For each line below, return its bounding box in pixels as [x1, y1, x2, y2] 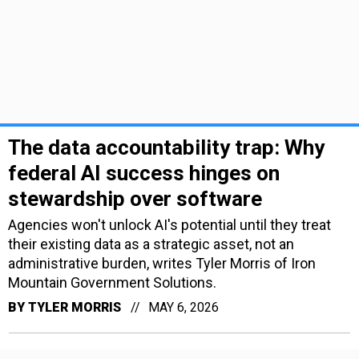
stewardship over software [8, 186, 262, 211]
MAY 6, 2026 [148, 299, 219, 315]
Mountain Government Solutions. [8, 273, 216, 291]
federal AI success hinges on [8, 160, 280, 185]
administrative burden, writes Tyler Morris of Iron [8, 254, 316, 272]
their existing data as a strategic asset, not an [8, 235, 294, 252]
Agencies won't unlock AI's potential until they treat [8, 216, 331, 233]
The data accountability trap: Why [8, 135, 325, 159]
